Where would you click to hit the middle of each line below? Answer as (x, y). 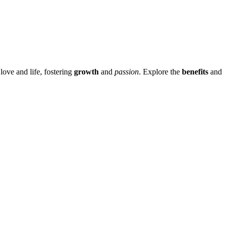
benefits (195, 71)
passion (127, 71)
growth (86, 71)
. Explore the (160, 71)
